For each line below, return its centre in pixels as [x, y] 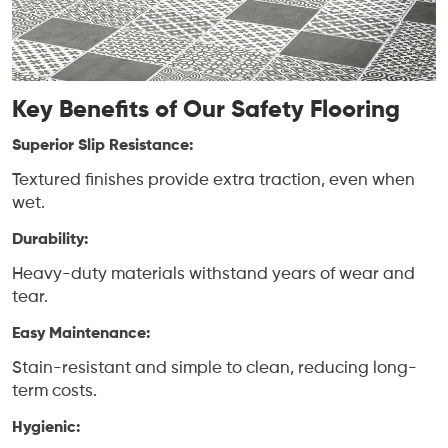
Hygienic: [46, 427]
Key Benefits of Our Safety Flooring [206, 109]
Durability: [50, 239]
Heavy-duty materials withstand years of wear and [213, 274]
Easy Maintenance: [81, 333]
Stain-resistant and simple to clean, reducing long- [214, 368]
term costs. [54, 391]
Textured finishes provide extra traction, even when [213, 180]
